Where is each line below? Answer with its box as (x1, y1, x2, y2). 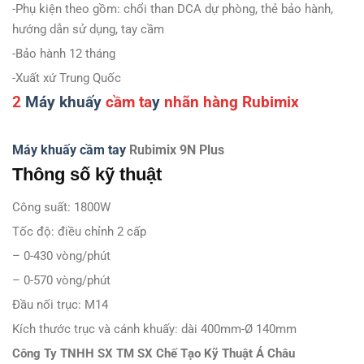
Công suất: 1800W (12, 200, 110, 215)
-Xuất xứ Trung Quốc (12, 70, 121, 85)
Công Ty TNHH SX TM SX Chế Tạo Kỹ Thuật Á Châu (12, 346, 295, 362)
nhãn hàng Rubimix (160, 92, 299, 111)
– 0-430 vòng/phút (12, 249, 110, 264)
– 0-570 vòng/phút (12, 273, 110, 288)
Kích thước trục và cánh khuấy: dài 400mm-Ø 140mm (12, 322, 297, 337)
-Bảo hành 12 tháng (12, 45, 115, 61)
